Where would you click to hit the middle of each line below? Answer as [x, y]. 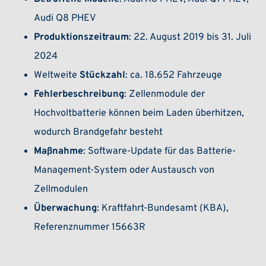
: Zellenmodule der [164, 95]
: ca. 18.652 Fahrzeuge [173, 76]
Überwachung [65, 209]
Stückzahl [102, 76]
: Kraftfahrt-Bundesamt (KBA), [162, 209]
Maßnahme [58, 152]
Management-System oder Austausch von [124, 171]
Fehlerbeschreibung [79, 95]
